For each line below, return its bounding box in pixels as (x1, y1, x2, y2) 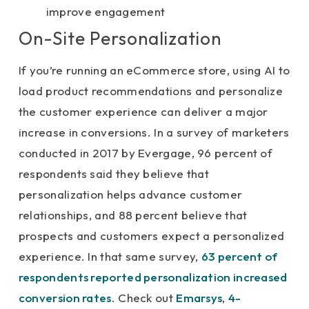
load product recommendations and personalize (18, 83, 283, 99)
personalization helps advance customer (18, 187, 243, 202)
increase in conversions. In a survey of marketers (18, 125, 290, 140)
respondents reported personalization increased (18, 270, 288, 285)
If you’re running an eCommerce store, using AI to (18, 63, 290, 78)
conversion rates (18, 290, 112, 306)
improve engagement (46, 4, 166, 19)
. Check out (111, 290, 177, 306)
